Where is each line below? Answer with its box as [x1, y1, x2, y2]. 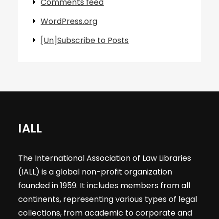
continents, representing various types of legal [18, 194, 197, 205]
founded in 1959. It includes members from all [18, 180, 191, 191]
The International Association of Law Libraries [18, 153, 192, 164]
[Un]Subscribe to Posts [41, 35, 129, 46]
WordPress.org [41, 16, 98, 27]
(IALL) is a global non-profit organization [18, 166, 173, 177]
